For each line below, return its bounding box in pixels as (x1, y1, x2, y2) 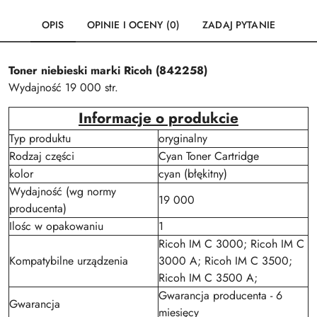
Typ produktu (9, 130, 71, 146)
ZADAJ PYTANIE (202, 18, 275, 32)
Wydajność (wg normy (9, 183, 116, 200)
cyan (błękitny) (158, 166, 227, 182)
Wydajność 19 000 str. (8, 79, 118, 96)
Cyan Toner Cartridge (158, 148, 259, 164)
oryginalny (158, 130, 207, 146)
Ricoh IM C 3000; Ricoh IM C (158, 236, 304, 252)
